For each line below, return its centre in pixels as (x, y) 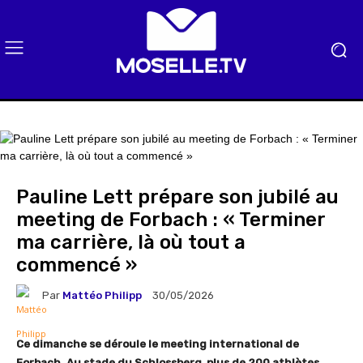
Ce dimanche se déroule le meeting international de (158, 344)
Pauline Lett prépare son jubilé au (177, 197)
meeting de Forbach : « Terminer (171, 220)
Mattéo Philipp (102, 295)
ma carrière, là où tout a (131, 243)
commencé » (77, 265)
